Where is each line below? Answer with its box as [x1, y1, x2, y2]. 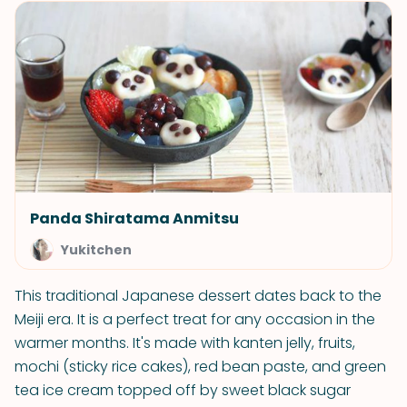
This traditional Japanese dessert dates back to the [15, 285, 382, 306]
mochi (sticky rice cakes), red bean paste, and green [15, 356, 386, 377]
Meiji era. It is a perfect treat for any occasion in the [15, 309, 375, 330]
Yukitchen [61, 241, 132, 259]
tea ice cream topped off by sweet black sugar [15, 380, 351, 401]
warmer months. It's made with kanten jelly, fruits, [15, 333, 355, 353]
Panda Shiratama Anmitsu [30, 208, 239, 229]
